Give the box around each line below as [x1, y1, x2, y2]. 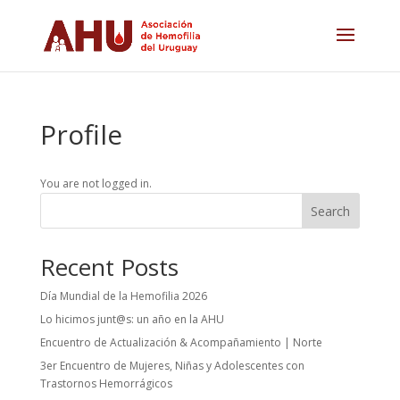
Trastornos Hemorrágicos [39, 376, 172, 391]
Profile [39, 116, 122, 153]
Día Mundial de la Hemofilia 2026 [39, 288, 207, 304]
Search [311, 202, 351, 220]
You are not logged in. [39, 176, 152, 191]
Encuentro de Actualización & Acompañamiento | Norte [39, 335, 322, 350]
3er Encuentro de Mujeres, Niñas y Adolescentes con [39, 358, 304, 373]
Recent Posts [39, 251, 179, 283]
